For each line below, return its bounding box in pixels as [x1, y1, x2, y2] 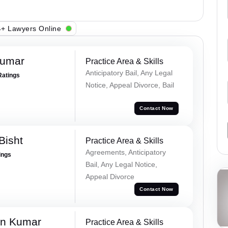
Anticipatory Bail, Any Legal [85, 69, 173, 77]
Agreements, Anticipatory [85, 148, 166, 156]
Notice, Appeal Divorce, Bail [85, 81, 174, 90]
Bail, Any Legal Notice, [85, 160, 157, 168]
